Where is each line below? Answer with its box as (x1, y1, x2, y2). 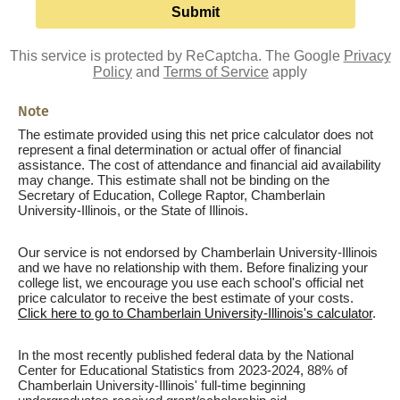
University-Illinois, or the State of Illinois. (18, 203, 248, 218)
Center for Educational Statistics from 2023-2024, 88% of (18, 362, 347, 378)
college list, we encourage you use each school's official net (18, 275, 363, 290)
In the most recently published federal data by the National (18, 347, 354, 362)
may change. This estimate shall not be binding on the (18, 172, 329, 187)
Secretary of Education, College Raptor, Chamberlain (18, 187, 325, 203)
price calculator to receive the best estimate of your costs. (18, 290, 354, 305)
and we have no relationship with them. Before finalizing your (18, 260, 368, 275)
